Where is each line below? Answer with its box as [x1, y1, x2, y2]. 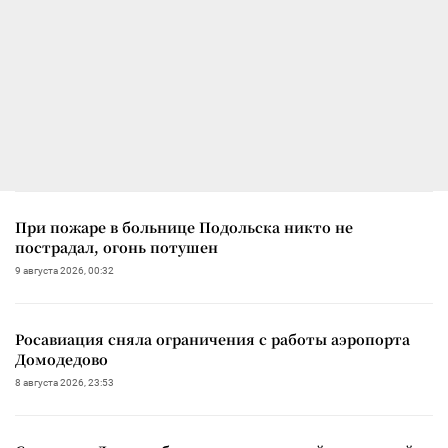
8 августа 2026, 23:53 [15, 376, 114, 388]
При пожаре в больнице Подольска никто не [15, 216, 353, 237]
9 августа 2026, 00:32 [15, 264, 114, 276]
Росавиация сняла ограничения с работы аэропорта [15, 328, 410, 349]
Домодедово [15, 348, 108, 369]
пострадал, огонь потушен [15, 236, 218, 257]
